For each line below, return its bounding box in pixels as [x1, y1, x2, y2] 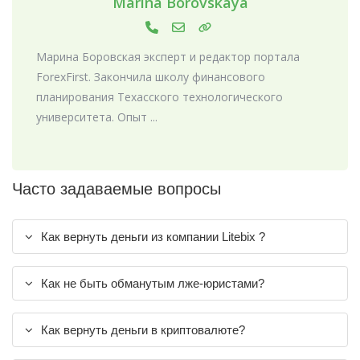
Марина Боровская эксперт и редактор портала [36, 48, 300, 64]
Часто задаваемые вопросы [12, 179, 221, 198]
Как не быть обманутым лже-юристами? [41, 276, 264, 290]
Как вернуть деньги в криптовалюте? [41, 322, 245, 337]
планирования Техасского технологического [36, 88, 283, 104]
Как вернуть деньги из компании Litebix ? [41, 229, 265, 243]
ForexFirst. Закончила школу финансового [36, 68, 265, 84]
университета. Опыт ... [36, 108, 157, 125]
